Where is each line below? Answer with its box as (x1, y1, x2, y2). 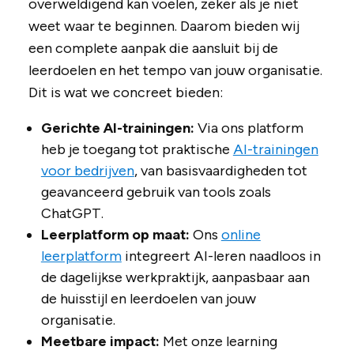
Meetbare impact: (40, 333, 160, 351)
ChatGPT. (40, 205, 104, 223)
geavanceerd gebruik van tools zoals (40, 183, 271, 201)
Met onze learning (159, 333, 277, 351)
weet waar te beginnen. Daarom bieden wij (28, 17, 299, 36)
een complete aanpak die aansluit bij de (28, 40, 278, 58)
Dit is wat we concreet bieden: (28, 84, 223, 102)
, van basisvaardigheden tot (134, 162, 307, 180)
